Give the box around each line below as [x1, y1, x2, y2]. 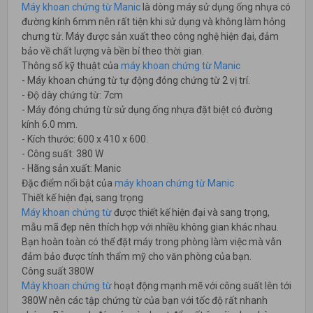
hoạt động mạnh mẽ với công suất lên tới [112, 280, 291, 292]
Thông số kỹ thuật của [22, 60, 119, 72]
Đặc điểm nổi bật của [22, 177, 115, 189]
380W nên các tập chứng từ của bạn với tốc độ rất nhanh [22, 295, 268, 307]
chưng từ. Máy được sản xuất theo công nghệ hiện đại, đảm [22, 31, 279, 43]
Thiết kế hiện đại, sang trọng [22, 192, 143, 204]
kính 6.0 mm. [22, 119, 78, 131]
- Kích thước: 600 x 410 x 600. [22, 133, 148, 145]
